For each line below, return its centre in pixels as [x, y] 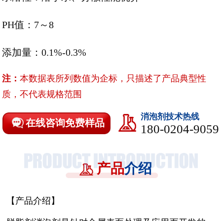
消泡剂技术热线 [170, 116]
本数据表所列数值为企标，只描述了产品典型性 [113, 79]
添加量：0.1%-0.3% [44, 52]
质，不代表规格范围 [42, 94]
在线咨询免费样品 [65, 123]
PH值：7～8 [28, 25]
